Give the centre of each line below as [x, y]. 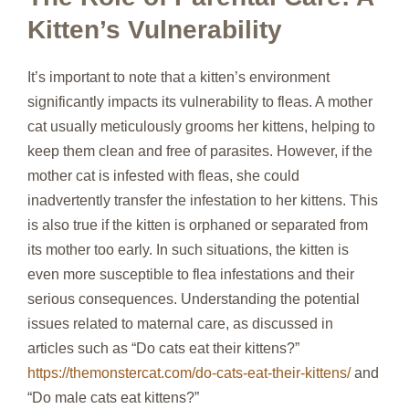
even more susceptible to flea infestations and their [191, 274]
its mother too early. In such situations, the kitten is [188, 249]
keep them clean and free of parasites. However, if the [200, 151]
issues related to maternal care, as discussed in [180, 323]
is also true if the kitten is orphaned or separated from [198, 225]
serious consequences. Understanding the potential [194, 299]
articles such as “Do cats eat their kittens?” [163, 348]
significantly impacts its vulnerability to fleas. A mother [200, 101]
